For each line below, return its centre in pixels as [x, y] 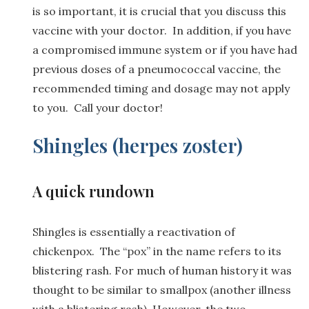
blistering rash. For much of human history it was [162, 270]
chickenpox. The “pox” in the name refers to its [157, 251]
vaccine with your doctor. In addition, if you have [162, 30]
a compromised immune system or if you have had [165, 49]
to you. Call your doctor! [98, 107]
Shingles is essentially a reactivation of [134, 231]
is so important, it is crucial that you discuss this [159, 11]
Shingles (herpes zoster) [138, 145]
